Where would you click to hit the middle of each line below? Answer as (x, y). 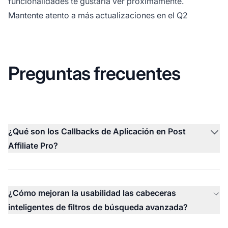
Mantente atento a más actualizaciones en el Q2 (98, 15)
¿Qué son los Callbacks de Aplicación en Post (97, 131)
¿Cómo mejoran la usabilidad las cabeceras (92, 193)
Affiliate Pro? (33, 145)
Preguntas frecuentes (94, 73)
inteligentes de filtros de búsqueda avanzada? (98, 207)
